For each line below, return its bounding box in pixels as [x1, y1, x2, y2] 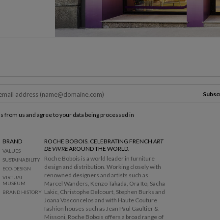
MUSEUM [2, 180, 26, 187]
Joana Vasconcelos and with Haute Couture [44, 196, 157, 204]
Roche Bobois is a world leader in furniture [44, 155, 155, 163]
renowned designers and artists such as [44, 171, 148, 179]
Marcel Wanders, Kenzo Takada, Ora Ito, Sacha [44, 180, 165, 188]
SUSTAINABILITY [2, 157, 40, 163]
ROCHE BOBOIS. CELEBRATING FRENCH [44, 137, 153, 145]
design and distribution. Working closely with [44, 163, 161, 171]
